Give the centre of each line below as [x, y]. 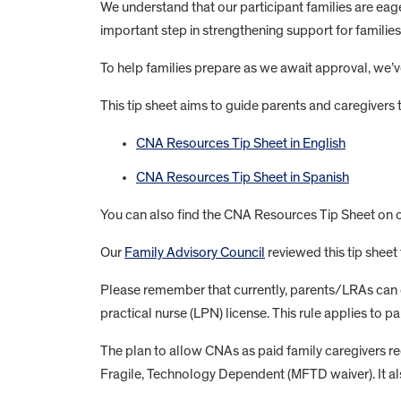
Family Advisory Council [195, 252]
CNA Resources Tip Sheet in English [241, 143]
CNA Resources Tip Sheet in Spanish [243, 177]
